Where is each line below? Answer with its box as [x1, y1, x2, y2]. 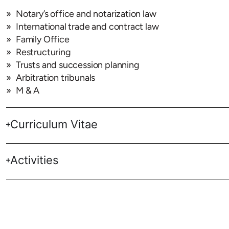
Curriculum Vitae [10, 118, 98, 131]
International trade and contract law [16, 21, 159, 32]
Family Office [16, 34, 70, 45]
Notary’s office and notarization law [16, 8, 156, 19]
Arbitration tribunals [16, 72, 96, 83]
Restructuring [16, 47, 71, 58]
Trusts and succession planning [16, 59, 140, 71]
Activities [10, 153, 59, 167]
